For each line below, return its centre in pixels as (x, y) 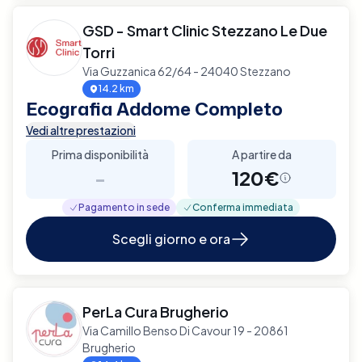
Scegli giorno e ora (171, 238)
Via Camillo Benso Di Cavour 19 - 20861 (185, 330)
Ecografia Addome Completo (154, 108)
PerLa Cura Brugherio (156, 311)
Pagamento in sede (124, 207)
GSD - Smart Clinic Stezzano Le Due (205, 30)
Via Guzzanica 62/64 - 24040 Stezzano (187, 71)
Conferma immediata (243, 207)
